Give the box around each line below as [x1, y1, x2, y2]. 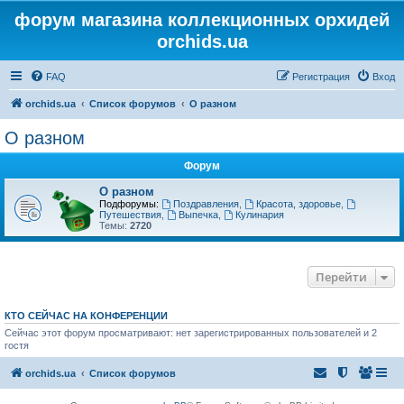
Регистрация [292, 71, 350, 82]
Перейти [316, 269, 367, 285]
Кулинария [234, 209, 284, 220]
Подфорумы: [99, 198, 159, 209]
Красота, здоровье [255, 198, 341, 209]
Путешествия [99, 209, 161, 220]
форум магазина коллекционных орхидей [14, 10, 390, 30]
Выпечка [178, 209, 218, 220]
